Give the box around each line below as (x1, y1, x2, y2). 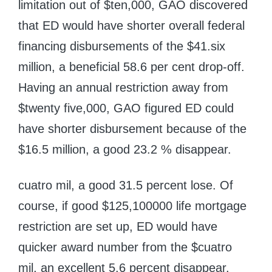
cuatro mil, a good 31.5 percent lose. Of (18, 178, 233, 192)
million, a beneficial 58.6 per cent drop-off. (18, 60, 245, 74)
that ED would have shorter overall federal (18, 19, 245, 33)
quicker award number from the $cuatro (18, 240, 232, 254)
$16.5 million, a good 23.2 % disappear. (18, 143, 231, 157)
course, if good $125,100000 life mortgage (18, 199, 246, 213)
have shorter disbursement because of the (18, 122, 246, 136)
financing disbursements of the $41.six (18, 39, 225, 53)
